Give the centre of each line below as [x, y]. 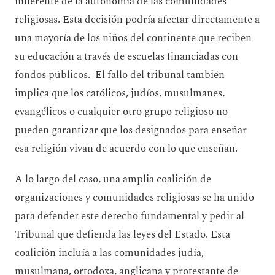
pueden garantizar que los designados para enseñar [131, 130]
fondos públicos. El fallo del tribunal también [120, 75]
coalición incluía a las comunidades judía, [109, 253]
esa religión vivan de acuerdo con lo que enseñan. [130, 148]
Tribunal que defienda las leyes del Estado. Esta [122, 234]
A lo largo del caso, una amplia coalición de [113, 179]
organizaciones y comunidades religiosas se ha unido [134, 197]
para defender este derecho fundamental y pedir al [130, 216]
